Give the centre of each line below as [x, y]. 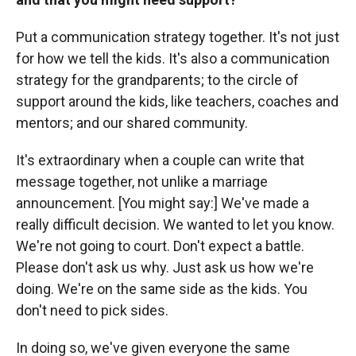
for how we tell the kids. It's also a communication [173, 59]
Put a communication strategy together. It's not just [178, 37]
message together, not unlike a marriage [142, 182]
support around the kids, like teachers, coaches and [177, 102]
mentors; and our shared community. [132, 123]
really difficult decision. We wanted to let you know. [175, 225]
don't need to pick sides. [92, 311]
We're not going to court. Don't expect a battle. [160, 246]
